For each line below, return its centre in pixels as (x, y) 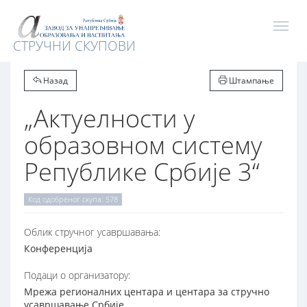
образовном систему (143, 145)
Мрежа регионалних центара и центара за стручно (147, 292)
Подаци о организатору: (77, 275)
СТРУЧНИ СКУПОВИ (74, 46)
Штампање (250, 81)
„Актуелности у (110, 118)
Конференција (58, 249)
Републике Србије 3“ (142, 172)
